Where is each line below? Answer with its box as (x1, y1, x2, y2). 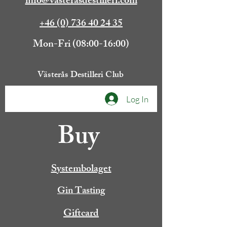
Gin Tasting (57, 183, 105, 200)
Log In (126, 93, 149, 104)
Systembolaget (51, 161, 111, 178)
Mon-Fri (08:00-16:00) (33, 36, 129, 54)
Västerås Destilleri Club (37, 68, 124, 83)
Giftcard (63, 205, 99, 223)
